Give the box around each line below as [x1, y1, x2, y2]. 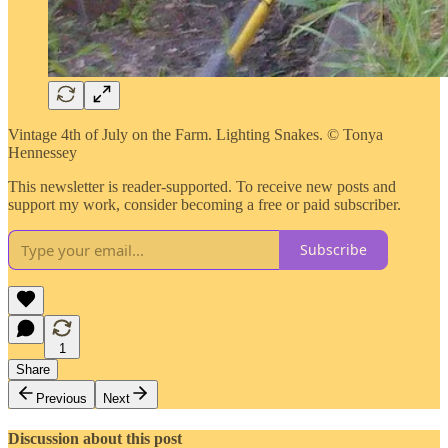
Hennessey [8, 143, 77, 161]
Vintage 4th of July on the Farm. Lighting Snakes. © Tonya [8, 125, 383, 143]
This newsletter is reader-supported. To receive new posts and [8, 177, 396, 195]
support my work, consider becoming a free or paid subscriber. [8, 195, 401, 213]
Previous [36, 390, 87, 406]
